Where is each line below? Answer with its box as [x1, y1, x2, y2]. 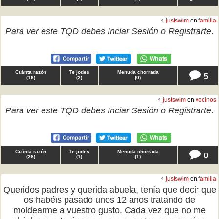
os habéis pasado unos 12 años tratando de [24, 195, 195, 205]
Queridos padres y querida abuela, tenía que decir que [3, 185, 216, 195]
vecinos [196, 96, 216, 103]
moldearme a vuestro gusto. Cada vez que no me [13, 205, 206, 215]
